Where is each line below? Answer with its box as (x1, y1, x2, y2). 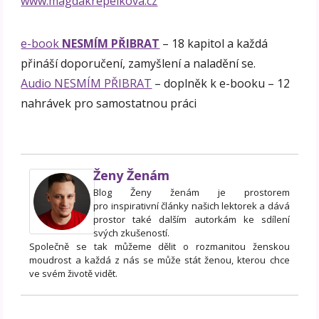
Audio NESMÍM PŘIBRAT (21, 75, 152, 92)
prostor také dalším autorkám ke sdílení (93, 213, 290, 226)
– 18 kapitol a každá (159, 36, 268, 52)
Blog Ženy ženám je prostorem (93, 186, 290, 199)
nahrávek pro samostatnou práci (21, 95, 197, 112)
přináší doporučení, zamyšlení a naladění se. (21, 56, 256, 72)
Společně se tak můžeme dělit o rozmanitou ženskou (29, 240, 290, 253)
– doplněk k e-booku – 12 (152, 75, 291, 92)
